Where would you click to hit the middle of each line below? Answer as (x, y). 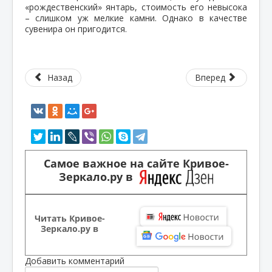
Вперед (210, 77)
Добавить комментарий (75, 260)
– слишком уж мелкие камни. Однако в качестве (136, 18)
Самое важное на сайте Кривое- (136, 163)
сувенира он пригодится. (76, 29)
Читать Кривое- (70, 218)
